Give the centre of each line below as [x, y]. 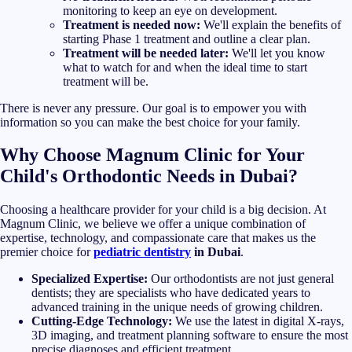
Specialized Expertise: [90, 279]
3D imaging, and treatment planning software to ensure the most [190, 335]
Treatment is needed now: [132, 24]
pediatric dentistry [142, 252]
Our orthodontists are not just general [241, 279]
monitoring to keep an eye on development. [170, 10]
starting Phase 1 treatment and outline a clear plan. [187, 38]
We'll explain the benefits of [271, 24]
